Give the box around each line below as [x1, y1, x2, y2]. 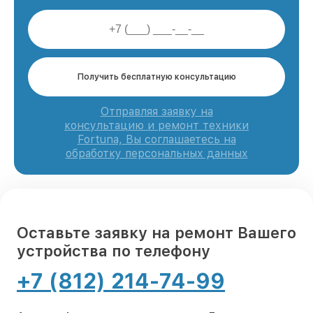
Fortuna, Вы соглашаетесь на [77, 132, 236, 146]
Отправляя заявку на [100, 104, 213, 118]
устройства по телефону [17, 241, 210, 260]
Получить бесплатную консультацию [77, 71, 236, 82]
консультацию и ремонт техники [64, 118, 249, 132]
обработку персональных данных [65, 146, 248, 160]
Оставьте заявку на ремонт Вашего [17, 223, 296, 242]
